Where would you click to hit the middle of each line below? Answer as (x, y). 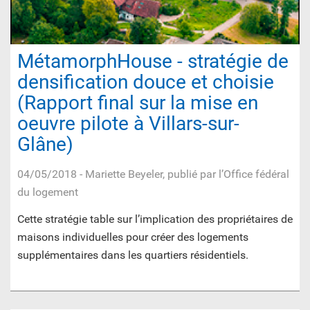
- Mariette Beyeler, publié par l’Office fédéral (183, 174)
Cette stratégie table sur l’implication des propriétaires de (155, 219)
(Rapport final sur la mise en (138, 103)
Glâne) (45, 145)
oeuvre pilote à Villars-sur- (128, 124)
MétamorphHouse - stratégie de (153, 62)
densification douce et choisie (146, 82)
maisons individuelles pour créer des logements (133, 237)
